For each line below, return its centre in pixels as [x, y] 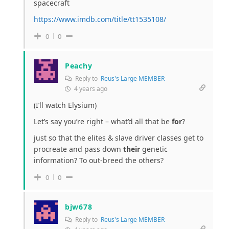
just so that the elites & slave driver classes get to [119, 138]
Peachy [79, 65]
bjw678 [79, 207]
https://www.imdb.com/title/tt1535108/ [100, 19]
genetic [154, 149]
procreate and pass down [78, 149]
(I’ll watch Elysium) [65, 105]
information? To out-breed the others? [99, 160]
